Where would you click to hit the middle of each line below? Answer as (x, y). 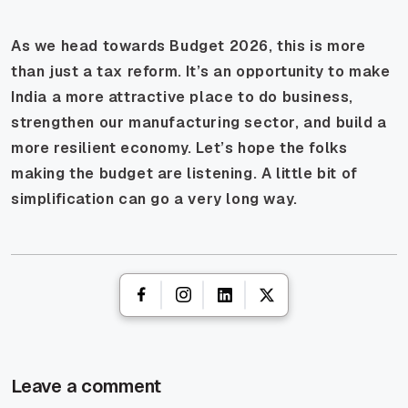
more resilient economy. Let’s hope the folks (179, 148)
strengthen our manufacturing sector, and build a (199, 122)
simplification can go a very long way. (154, 199)
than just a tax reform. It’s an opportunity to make (201, 71)
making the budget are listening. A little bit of (184, 173)
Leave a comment (86, 386)
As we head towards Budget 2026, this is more (189, 46)
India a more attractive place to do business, (183, 97)
